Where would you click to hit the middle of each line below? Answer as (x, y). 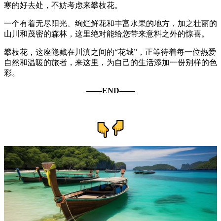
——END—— (110, 90)
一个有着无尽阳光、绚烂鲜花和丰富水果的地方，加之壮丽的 (110, 23)
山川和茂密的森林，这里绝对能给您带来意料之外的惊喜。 (107, 34)
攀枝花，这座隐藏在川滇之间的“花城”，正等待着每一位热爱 (110, 52)
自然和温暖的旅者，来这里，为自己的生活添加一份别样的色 (110, 62)
